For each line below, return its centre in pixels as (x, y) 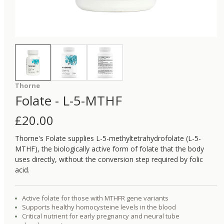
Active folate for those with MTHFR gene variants (95, 198)
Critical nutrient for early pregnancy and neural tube (101, 216)
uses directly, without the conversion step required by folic (109, 159)
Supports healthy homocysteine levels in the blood (99, 207)
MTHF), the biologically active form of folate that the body (109, 149)
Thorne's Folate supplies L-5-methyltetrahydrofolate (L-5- (108, 138)
